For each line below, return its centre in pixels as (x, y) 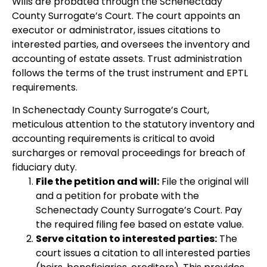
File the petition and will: (97, 182)
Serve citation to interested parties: (126, 239)
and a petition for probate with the (117, 196)
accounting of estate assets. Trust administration (127, 58)
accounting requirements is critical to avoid (113, 139)
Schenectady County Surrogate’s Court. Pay (139, 210)
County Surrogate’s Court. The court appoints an (126, 15)
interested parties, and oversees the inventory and (131, 44)
